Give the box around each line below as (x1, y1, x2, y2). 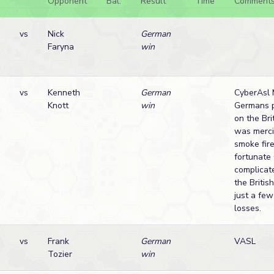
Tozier (48, 248, 72, 260)
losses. (234, 202, 261, 214)
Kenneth (48, 87, 80, 98)
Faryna (48, 41, 74, 53)
